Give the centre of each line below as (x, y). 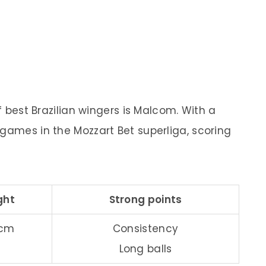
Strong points (145, 199)
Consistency (145, 228)
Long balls (145, 248)
